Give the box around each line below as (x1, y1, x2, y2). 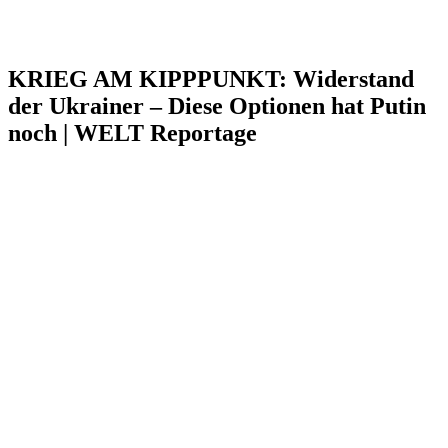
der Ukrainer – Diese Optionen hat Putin (8, 92, 426, 119)
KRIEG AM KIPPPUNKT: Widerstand (8, 65, 414, 92)
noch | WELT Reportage (8, 119, 257, 146)
